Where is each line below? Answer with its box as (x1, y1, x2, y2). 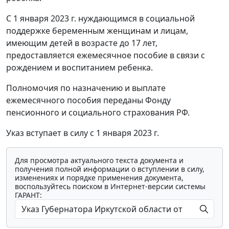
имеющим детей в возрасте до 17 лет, (6, 37, 157, 49)
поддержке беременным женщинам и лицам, (6, 25, 188, 36)
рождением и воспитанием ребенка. (6, 61, 153, 73)
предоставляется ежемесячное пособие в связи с (6, 49, 205, 61)
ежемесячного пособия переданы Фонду (6, 94, 171, 106)
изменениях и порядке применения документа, (15, 172, 184, 182)
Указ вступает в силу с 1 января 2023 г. (6, 127, 159, 139)
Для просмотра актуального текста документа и (15, 155, 184, 165)
